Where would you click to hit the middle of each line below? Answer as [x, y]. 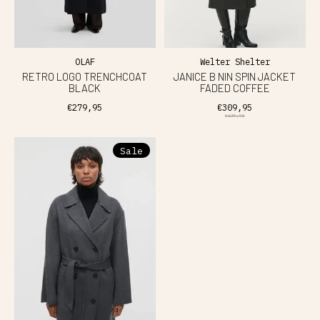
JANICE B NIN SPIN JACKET [235, 76]
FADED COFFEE [235, 87]
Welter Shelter [235, 62]
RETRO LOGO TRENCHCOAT [85, 76]
